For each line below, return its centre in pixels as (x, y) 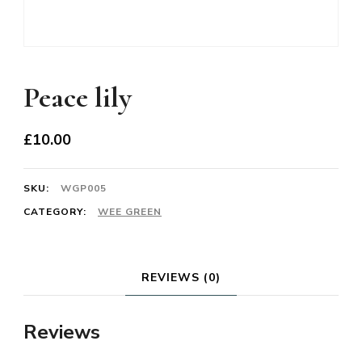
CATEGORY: (57, 211)
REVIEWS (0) (181, 277)
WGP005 (84, 188)
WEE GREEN (130, 211)
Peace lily (78, 97)
